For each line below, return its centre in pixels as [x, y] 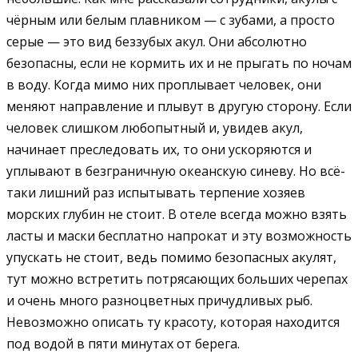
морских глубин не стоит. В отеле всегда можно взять [177, 214]
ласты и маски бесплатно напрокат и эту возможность [179, 235]
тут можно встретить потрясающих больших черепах [177, 278]
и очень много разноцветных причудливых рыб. [159, 300]
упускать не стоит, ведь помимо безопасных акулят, [171, 257]
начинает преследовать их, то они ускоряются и [159, 149]
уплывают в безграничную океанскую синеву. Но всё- [176, 171]
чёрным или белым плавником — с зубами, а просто [171, 20]
